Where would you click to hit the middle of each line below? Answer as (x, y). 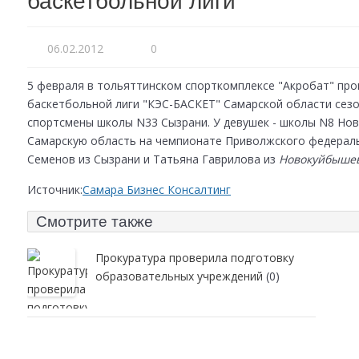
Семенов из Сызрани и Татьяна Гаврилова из (153, 159)
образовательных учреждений (179, 276)
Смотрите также (95, 221)
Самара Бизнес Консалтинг (157, 189)
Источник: (55, 189)
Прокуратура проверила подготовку (195, 257)
